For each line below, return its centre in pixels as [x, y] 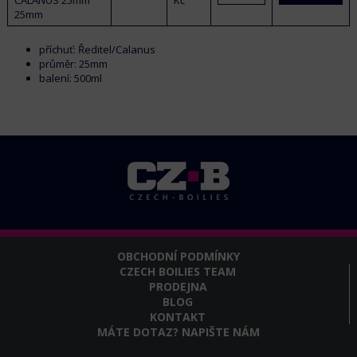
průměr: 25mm [73, 63]
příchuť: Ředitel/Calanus [97, 49]
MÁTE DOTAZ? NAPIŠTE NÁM [178, 331]
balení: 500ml [70, 78]
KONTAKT [178, 316]
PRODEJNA [178, 286]
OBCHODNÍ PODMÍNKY [178, 256]
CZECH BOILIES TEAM [178, 271]
